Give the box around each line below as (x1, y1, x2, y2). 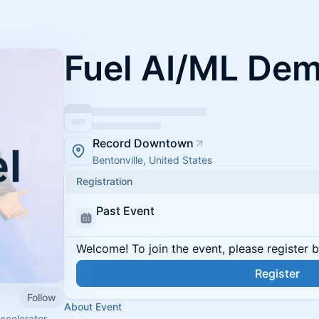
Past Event (96, 204, 155, 218)
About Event (64, 300, 122, 313)
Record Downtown (93, 136, 194, 150)
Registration (76, 175, 132, 187)
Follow (27, 291, 56, 303)
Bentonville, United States (93, 154, 212, 166)
